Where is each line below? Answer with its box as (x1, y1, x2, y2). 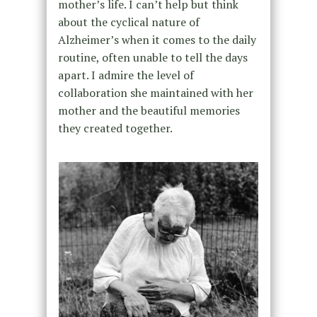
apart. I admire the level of (57, 67, 194, 83)
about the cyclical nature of (57, 13, 200, 30)
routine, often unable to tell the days (57, 49, 248, 65)
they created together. (57, 120, 175, 136)
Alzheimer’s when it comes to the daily (57, 31, 256, 47)
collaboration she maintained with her (57, 84, 253, 100)
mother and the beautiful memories (57, 102, 240, 118)
